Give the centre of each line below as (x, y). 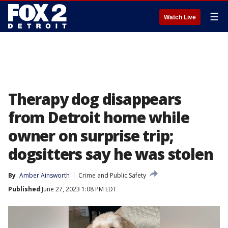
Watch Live (180, 17)
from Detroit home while (99, 117)
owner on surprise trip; (91, 136)
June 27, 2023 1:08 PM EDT (78, 189)
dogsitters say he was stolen (111, 154)
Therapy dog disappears (95, 99)
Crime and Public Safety (112, 175)
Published (24, 189)
